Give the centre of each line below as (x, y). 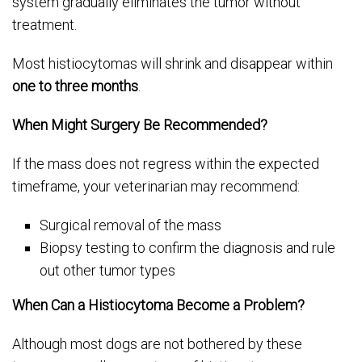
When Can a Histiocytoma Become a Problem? (158, 305)
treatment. (44, 25)
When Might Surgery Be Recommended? (140, 125)
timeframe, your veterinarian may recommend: (156, 186)
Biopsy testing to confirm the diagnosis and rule (188, 248)
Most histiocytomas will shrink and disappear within (173, 63)
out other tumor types (108, 270)
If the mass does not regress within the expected (166, 164)
